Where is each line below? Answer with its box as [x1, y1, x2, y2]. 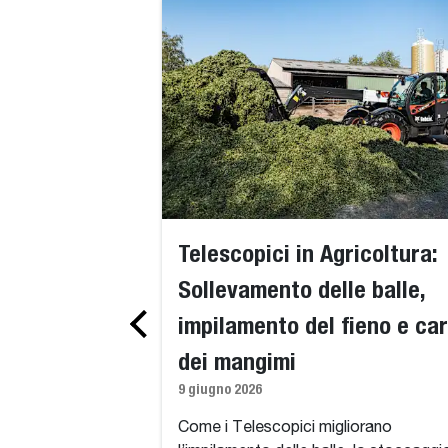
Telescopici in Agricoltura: [178, 239, 438, 268]
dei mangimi [178, 347, 296, 376]
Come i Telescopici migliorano [178, 420, 392, 437]
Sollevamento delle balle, [178, 275, 425, 304]
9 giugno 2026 [178, 381, 262, 398]
